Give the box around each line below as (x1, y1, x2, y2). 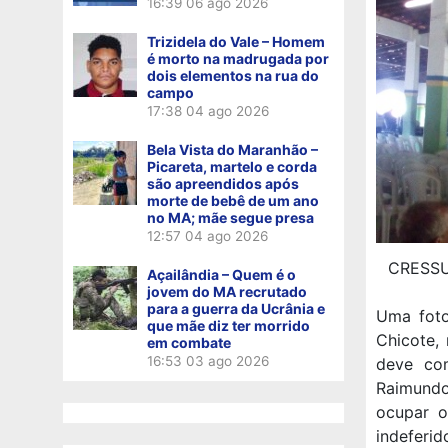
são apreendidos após (147, 174, 299, 192)
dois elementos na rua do (147, 66, 319, 84)
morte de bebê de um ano (147, 191, 319, 209)
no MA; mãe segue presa (147, 208, 314, 226)
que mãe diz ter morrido (147, 316, 310, 334)
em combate (147, 333, 231, 351)
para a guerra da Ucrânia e (147, 299, 325, 317)
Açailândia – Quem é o (147, 265, 296, 283)
